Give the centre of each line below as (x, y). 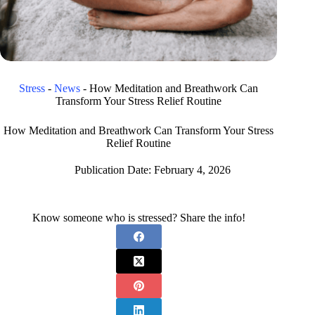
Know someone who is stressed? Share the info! (139, 218)
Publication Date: (112, 170)
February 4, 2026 (193, 170)
